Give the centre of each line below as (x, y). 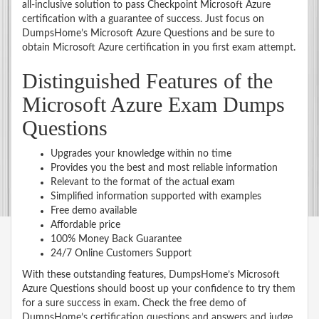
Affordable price (85, 225)
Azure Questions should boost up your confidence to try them (159, 289)
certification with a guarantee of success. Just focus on (143, 19)
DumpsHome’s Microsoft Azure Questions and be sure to (148, 33)
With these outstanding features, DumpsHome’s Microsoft (151, 274)
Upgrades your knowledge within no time (141, 153)
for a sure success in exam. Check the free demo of (134, 303)
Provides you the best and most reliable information (164, 168)
